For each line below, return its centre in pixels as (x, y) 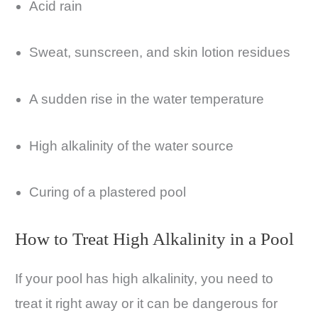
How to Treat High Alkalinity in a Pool (154, 238)
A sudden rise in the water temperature (147, 99)
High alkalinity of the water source (131, 146)
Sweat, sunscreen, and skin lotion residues (160, 53)
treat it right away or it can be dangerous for (146, 303)
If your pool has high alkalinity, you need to (144, 278)
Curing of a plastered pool (108, 192)
